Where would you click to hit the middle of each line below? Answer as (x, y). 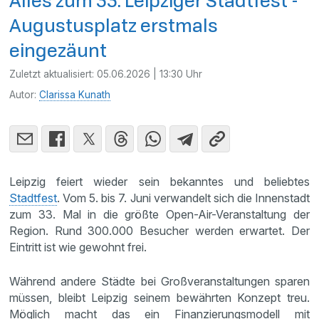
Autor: (25, 94)
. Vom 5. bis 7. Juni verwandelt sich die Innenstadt (183, 198)
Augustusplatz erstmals (114, 25)
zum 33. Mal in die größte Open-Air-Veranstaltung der (159, 214)
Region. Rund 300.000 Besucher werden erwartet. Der (159, 230)
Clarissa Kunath (75, 94)
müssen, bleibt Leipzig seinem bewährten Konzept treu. (159, 297)
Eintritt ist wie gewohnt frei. (78, 247)
